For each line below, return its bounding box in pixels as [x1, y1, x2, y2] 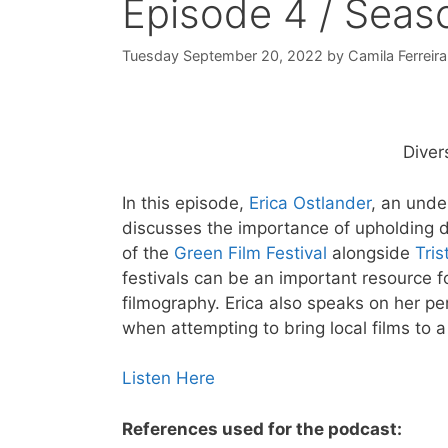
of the [122, 242, 174, 263]
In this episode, [122, 192, 249, 213]
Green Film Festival [174, 242, 327, 263]
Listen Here [122, 368, 215, 389]
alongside [327, 242, 415, 263]
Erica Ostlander [249, 192, 371, 213]
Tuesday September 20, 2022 [122, 47, 323, 65]
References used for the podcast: [122, 418, 402, 439]
